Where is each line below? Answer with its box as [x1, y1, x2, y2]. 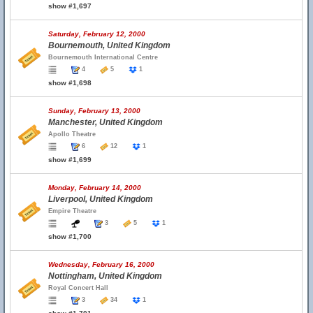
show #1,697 [48, 2, 92, 10]
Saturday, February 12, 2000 [48, 30, 145, 38]
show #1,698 [48, 79, 92, 87]
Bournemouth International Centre [48, 54, 158, 61]
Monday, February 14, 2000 [48, 184, 141, 191]
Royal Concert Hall [48, 284, 108, 291]
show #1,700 [48, 233, 92, 240]
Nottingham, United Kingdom [48, 271, 162, 281]
